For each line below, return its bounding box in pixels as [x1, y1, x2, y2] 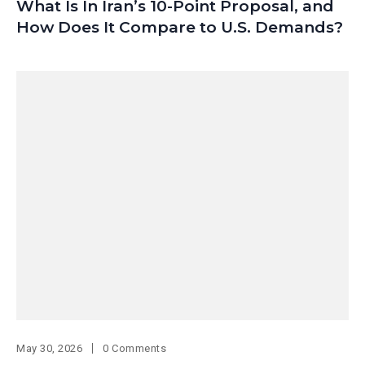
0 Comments [103, 342, 167, 355]
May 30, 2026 [16, 342, 83, 355]
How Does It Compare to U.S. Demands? [16, 18, 343, 37]
